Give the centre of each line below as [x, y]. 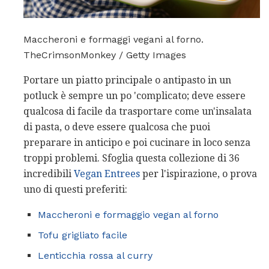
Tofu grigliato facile [83, 235]
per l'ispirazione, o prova [198, 174]
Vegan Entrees [107, 174]
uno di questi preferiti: [75, 189]
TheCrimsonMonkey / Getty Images [105, 55]
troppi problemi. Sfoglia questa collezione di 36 [131, 158]
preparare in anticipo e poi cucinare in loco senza [137, 142]
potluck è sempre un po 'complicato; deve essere [134, 95]
